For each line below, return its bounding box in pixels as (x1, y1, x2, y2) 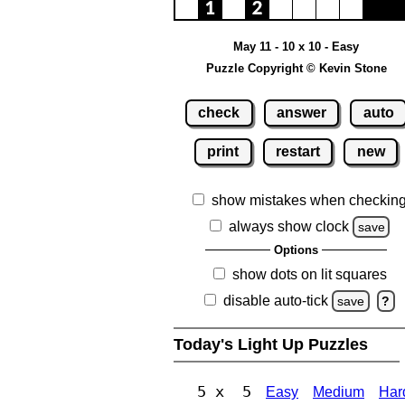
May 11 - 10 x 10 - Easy (233, 40, 359, 54)
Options (274, 242, 318, 257)
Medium (313, 383, 364, 400)
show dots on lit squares (231, 266, 387, 282)
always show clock (228, 218, 349, 234)
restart (276, 143, 320, 159)
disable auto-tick (223, 292, 329, 308)
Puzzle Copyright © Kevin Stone (205, 61, 387, 76)
